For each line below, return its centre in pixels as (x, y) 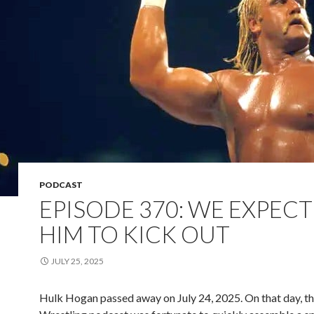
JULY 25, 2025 (77, 261)
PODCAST (61, 185)
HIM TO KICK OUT (135, 234)
